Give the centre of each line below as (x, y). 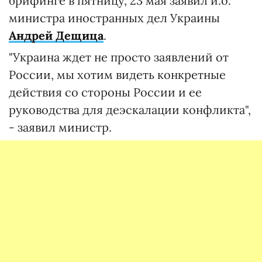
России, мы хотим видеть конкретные (117, 75)
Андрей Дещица (56, 35)
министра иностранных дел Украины (114, 18)
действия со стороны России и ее (105, 92)
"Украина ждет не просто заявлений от (119, 57)
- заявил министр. (60, 127)
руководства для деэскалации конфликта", (130, 110)
